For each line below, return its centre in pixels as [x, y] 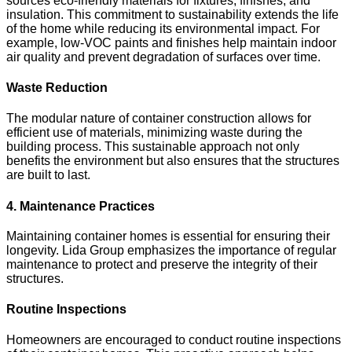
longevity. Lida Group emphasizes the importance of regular [171, 250]
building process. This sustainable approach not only [153, 147]
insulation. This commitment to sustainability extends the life [172, 14]
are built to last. [48, 175]
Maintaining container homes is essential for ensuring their [168, 236]
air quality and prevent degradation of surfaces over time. [163, 57]
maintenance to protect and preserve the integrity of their [162, 264]
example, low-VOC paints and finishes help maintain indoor [171, 42]
